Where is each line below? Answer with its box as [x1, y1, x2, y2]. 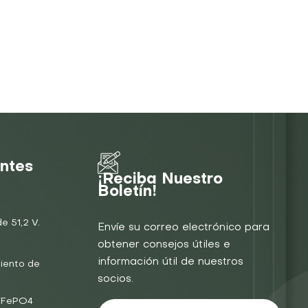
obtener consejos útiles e [98, 239, 231, 250]
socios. [98, 274, 134, 284]
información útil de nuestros [98, 256, 244, 267]
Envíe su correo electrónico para [98, 222, 270, 232]
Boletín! [98, 184, 157, 199]
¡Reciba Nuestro [98, 172, 223, 187]
